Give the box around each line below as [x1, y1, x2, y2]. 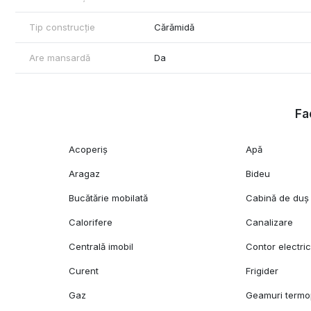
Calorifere [69, 217, 113, 228]
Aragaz [69, 168, 101, 180]
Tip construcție [29, 22, 95, 33]
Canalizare [246, 217, 294, 228]
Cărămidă [154, 22, 195, 33]
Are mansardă [29, 52, 90, 64]
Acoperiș [69, 144, 108, 155]
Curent [69, 265, 99, 277]
